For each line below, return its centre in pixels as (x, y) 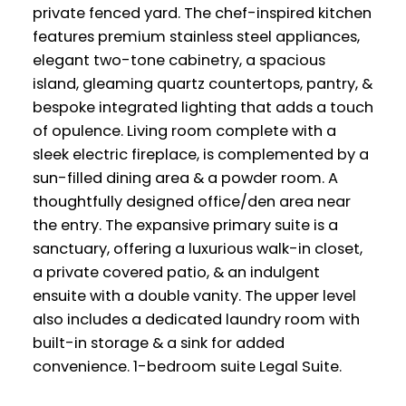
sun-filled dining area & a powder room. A (185, 179)
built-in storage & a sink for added (158, 343)
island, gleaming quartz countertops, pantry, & (202, 84)
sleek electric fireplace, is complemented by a (200, 155)
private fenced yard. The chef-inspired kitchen (202, 14)
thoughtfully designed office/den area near (191, 202)
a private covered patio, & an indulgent (176, 273)
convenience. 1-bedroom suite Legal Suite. (187, 367)
